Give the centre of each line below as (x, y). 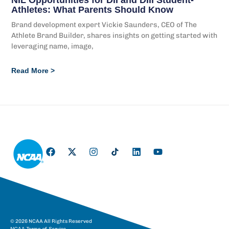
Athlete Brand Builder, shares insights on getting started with (114, 35)
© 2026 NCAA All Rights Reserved (51, 221)
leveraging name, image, (53, 46)
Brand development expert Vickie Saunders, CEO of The (104, 25)
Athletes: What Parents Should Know (93, 9)
